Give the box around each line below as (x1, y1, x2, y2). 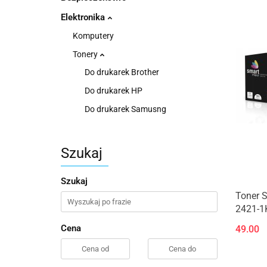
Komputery (73, 31, 114, 41)
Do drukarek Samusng (85, 104, 166, 114)
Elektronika (61, 12, 107, 23)
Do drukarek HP (85, 86, 142, 95)
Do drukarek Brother (85, 67, 159, 77)
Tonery (73, 49, 100, 59)
